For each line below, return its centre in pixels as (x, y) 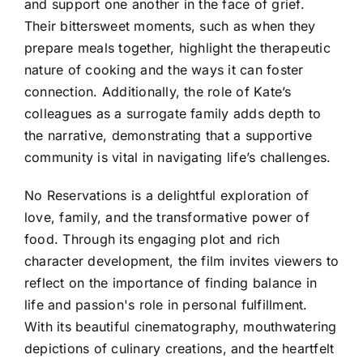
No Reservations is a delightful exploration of (167, 195)
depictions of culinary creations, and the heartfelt (179, 348)
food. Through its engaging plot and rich (152, 239)
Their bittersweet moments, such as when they (170, 26)
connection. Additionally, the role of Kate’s (158, 91)
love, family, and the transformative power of (167, 217)
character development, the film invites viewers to (181, 261)
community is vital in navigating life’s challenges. (178, 157)
